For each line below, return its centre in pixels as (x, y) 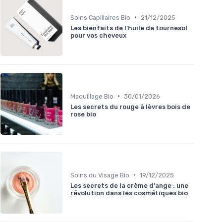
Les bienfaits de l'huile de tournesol (129, 28)
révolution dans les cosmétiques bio (129, 193)
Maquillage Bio (92, 96)
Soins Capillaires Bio (100, 17)
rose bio (83, 114)
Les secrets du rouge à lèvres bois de (130, 107)
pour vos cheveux (98, 35)
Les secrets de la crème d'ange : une (129, 185)
